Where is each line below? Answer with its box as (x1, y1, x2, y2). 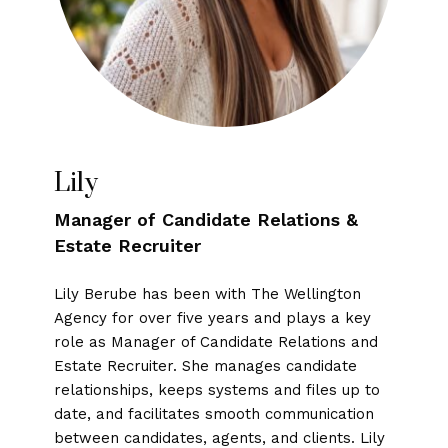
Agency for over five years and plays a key (53, 308, 371, 327)
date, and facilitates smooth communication (53, 404, 374, 423)
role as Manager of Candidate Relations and (53, 332, 378, 351)
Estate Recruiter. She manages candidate (53, 356, 357, 375)
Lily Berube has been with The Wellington (53, 284, 361, 303)
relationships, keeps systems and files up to (53, 380, 380, 399)
